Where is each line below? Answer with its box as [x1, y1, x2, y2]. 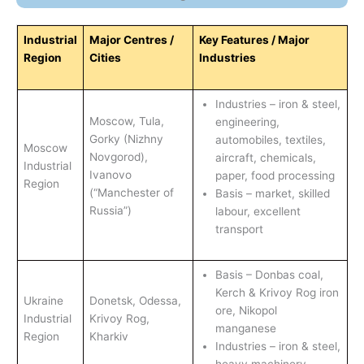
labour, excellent [214, 205, 301, 219]
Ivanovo [89, 168, 132, 182]
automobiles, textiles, [214, 133, 326, 147]
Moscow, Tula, [89, 115, 164, 128]
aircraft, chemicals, [214, 151, 316, 165]
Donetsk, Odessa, [89, 294, 181, 308]
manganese [214, 322, 279, 336]
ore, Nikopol [214, 304, 277, 318]
